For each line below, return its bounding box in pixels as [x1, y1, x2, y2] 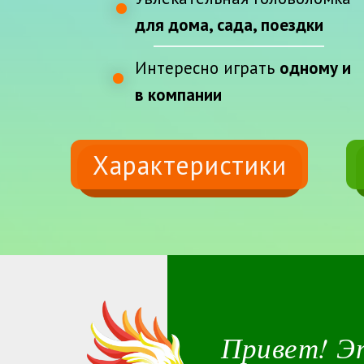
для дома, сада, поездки [135, 14, 323, 36]
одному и [279, 57, 351, 79]
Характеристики [92, 147, 287, 182]
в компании [135, 84, 222, 106]
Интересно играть [135, 57, 279, 79]
